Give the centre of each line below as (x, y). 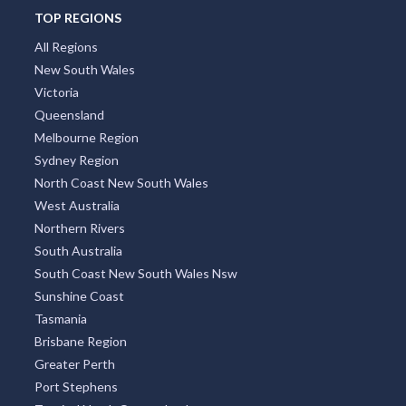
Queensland (69, 114)
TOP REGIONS (77, 17)
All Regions (66, 46)
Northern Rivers (79, 227)
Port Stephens (76, 386)
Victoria (56, 92)
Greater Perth (74, 363)
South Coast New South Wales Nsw (135, 273)
